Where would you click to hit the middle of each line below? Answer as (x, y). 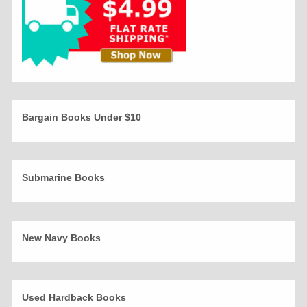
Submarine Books (63, 177)
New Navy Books (61, 237)
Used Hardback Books (74, 298)
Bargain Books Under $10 (82, 118)
